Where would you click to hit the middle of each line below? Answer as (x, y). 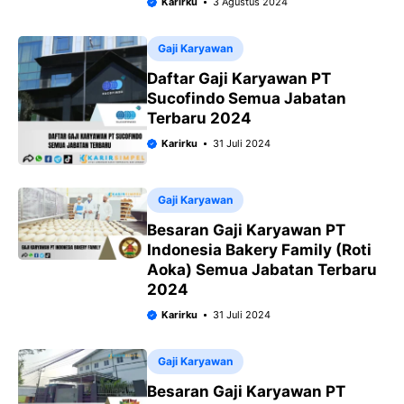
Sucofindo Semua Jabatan (246, 98)
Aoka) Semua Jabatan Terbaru (262, 269)
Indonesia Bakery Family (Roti (259, 249)
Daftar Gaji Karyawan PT (239, 78)
